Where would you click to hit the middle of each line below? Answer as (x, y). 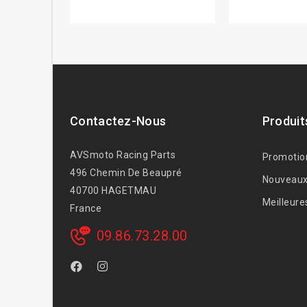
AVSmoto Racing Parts (123, 155)
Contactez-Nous (118, 121)
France (86, 209)
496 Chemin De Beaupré (126, 173)
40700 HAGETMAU (113, 191)
